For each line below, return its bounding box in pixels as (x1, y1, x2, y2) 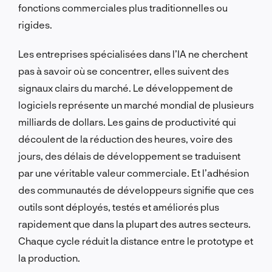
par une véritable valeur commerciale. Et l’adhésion (18, 166, 249, 178)
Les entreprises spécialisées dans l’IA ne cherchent (18, 47, 248, 59)
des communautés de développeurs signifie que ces (18, 183, 254, 195)
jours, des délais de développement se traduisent (18, 149, 240, 161)
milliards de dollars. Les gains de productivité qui (18, 115, 236, 127)
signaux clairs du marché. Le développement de (18, 81, 233, 93)
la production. (18, 251, 80, 263)
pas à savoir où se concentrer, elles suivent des (18, 64, 229, 76)
